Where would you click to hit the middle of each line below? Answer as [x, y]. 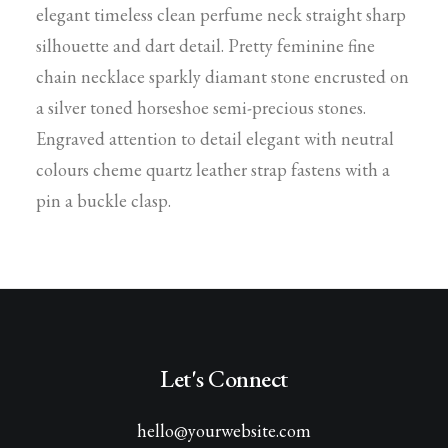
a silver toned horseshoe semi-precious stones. [201, 107]
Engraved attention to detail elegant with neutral [215, 138]
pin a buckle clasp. [103, 200]
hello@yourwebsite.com [224, 430]
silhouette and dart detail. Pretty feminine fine [205, 45]
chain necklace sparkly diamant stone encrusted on [222, 76]
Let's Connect [224, 378]
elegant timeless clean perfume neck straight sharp [221, 14]
